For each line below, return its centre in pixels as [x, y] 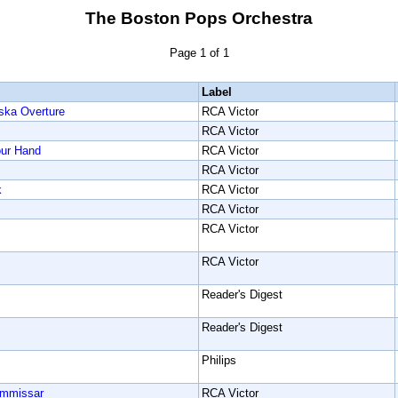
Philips [219, 360]
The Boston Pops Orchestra [199, 18]
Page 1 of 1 [199, 53]
